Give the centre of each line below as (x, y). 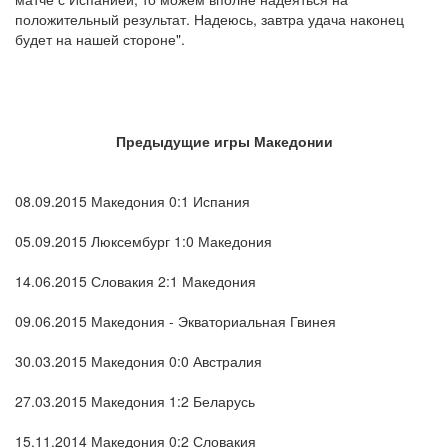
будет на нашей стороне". (100, 39)
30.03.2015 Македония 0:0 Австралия (138, 361)
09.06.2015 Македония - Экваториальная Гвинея (175, 321)
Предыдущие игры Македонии (224, 141)
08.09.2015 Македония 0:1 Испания (132, 201)
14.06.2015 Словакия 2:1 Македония (135, 281)
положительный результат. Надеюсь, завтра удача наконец (209, 19)
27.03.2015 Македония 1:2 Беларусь (135, 401)
